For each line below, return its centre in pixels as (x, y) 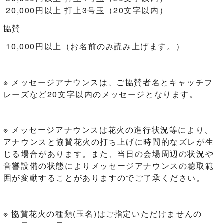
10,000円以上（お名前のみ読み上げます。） (94, 46)
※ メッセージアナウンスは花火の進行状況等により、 (108, 130)
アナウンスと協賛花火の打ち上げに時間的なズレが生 (109, 142)
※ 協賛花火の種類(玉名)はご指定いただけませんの (103, 213)
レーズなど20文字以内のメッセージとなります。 (101, 94)
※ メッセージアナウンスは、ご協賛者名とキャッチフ (108, 82)
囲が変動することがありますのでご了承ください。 (104, 177)
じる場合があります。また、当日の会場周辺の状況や (109, 154)
